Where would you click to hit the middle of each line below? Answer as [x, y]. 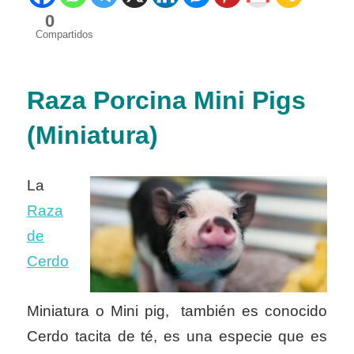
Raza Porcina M [121, 101]
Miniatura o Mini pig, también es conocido [177, 311]
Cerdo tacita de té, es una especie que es [177, 337]
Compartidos [64, 35]
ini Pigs [260, 101]
